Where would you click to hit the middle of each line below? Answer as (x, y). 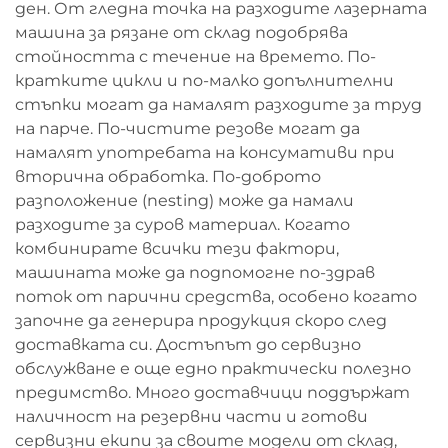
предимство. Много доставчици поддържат (212, 392)
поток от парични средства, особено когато (216, 296)
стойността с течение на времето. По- (195, 56)
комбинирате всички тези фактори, (177, 248)
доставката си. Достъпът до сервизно (188, 344)
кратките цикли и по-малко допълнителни (204, 80)
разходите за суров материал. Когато (182, 224)
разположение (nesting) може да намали (184, 200)
